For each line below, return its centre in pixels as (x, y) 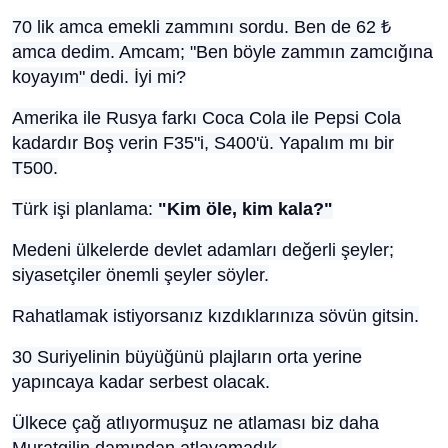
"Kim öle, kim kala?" (245, 209)
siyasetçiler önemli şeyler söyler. (140, 275)
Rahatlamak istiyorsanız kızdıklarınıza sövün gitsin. (215, 316)
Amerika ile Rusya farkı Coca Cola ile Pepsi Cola (206, 118)
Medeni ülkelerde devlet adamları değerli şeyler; (203, 250)
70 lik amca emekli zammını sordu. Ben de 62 (196, 27)
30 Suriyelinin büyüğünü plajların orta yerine (187, 357)
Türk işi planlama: (85, 209)
